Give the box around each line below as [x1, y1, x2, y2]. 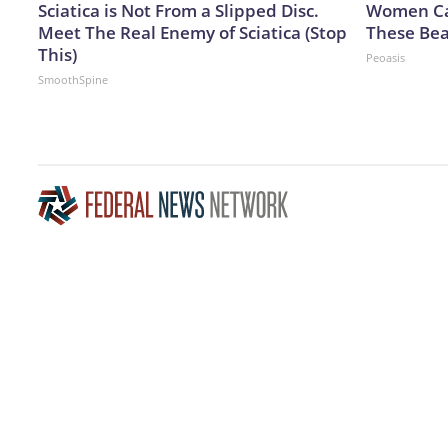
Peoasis [366, 49, 405, 65]
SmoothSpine [38, 71, 108, 87]
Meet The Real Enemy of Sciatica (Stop [38, 20, 347, 44]
